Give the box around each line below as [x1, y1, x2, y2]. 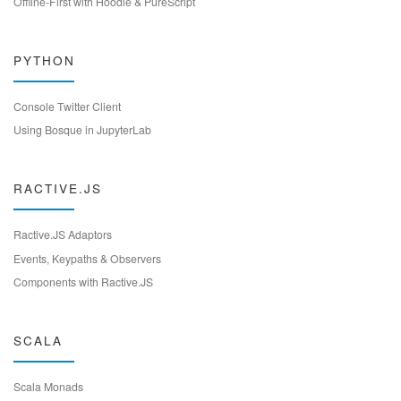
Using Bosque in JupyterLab [13, 122, 151, 138]
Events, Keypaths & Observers [13, 250, 161, 266]
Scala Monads [13, 379, 83, 395]
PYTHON [13, 50, 75, 69]
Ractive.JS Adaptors [13, 226, 112, 243]
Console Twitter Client [13, 98, 121, 114]
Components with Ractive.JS [13, 274, 153, 290]
